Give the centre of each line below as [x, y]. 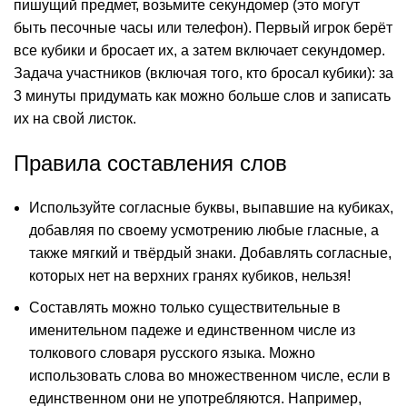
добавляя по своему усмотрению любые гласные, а [204, 230]
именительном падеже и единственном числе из [192, 330]
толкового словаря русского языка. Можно [172, 352]
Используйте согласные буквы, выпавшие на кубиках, [211, 207]
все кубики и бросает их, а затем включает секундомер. [199, 50]
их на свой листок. [75, 118]
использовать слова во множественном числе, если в [210, 375]
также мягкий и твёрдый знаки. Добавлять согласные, [210, 253]
